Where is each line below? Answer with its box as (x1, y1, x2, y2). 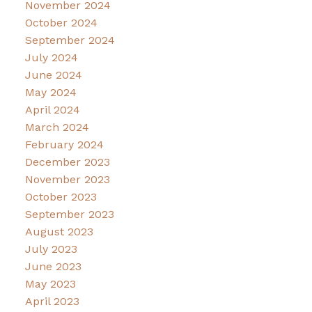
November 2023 (24, 173, 110, 187)
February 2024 (24, 138, 104, 152)
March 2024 (24, 120, 89, 134)
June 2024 (24, 68, 82, 82)
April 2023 (24, 295, 79, 309)
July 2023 (24, 242, 77, 256)
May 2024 (24, 86, 77, 100)
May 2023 (24, 277, 76, 291)
